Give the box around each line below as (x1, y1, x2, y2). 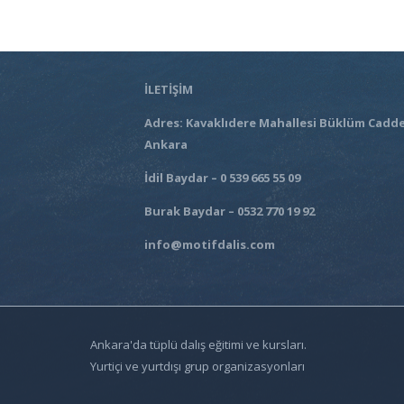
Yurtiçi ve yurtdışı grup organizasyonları (90, 357, 305, 374)
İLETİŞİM (144, 81, 196, 98)
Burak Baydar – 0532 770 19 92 (144, 203, 317, 220)
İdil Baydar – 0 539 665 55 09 (144, 170, 303, 187)
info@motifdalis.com (144, 236, 275, 253)
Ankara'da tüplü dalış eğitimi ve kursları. (90, 335, 307, 353)
